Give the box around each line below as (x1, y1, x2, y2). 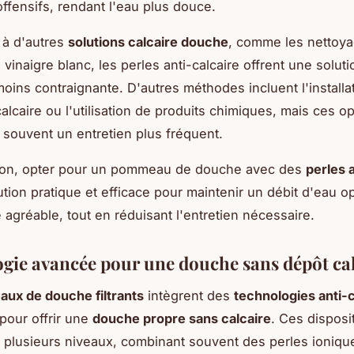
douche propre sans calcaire (92, 311, 271, 327)
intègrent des (144, 288, 234, 304)
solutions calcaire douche (68, 34, 228, 51)
